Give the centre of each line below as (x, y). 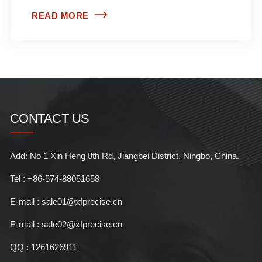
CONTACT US (49, 118)
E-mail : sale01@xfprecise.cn (66, 201)
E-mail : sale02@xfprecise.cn (66, 224)
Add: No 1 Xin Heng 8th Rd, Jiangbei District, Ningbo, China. (124, 156)
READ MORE (60, 15)
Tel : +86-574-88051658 (54, 178)
